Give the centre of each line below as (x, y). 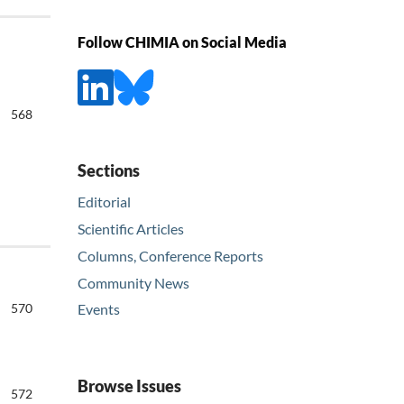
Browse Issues (129, 386)
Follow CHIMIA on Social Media (182, 42)
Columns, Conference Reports (170, 255)
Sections (109, 170)
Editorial (104, 201)
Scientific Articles (131, 228)
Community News (133, 282)
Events (99, 309)
